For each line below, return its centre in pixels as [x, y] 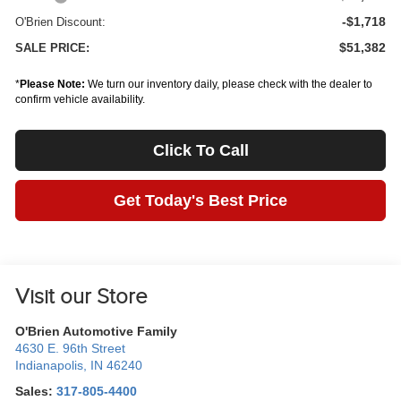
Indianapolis [50, 365]
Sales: [36, 391]
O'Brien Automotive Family [97, 331]
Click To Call [200, 150]
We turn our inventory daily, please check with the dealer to [229, 84]
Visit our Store [82, 296]
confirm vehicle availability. [81, 99]
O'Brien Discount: [61, 21]
